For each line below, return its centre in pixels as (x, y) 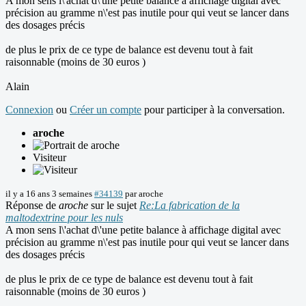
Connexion (29, 110)
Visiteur (50, 158)
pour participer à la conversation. (213, 110)
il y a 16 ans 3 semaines (49, 194)
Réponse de (32, 206)
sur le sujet (114, 206)
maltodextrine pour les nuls (64, 218)
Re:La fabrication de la (190, 206)
